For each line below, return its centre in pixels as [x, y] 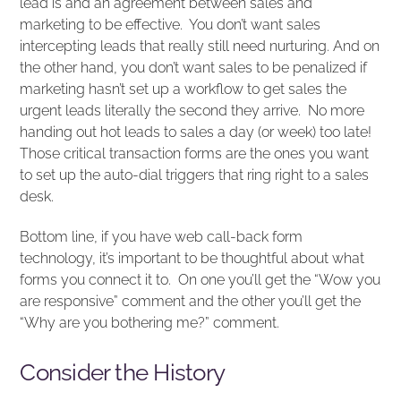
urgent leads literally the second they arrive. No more [192, 110]
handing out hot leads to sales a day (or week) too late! [196, 132]
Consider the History [123, 373]
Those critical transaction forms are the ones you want [195, 153]
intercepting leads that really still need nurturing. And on [200, 46]
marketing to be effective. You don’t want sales [171, 24]
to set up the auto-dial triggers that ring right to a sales [195, 175]
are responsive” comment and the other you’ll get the [191, 301]
